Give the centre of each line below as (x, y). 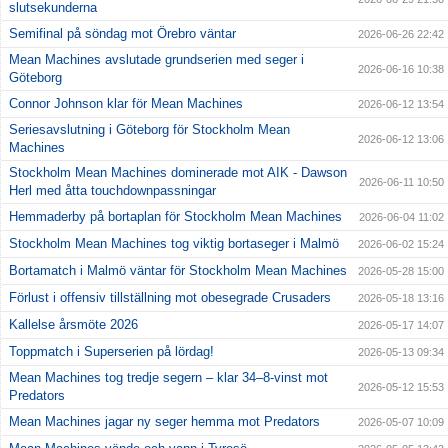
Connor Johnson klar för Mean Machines (126, 104)
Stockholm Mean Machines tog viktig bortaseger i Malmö (174, 244)
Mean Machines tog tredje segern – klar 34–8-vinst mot (168, 378)
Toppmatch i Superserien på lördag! (111, 352)
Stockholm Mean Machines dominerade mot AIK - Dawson (178, 173)
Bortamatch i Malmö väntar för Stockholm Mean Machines (178, 271)
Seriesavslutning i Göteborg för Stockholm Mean (149, 130)
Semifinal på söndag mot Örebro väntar (122, 34)
